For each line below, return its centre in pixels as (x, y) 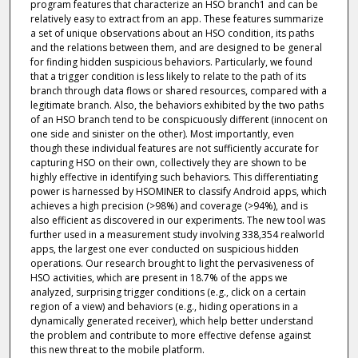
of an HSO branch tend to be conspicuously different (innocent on (179, 119)
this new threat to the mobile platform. (117, 349)
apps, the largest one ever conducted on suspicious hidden (164, 249)
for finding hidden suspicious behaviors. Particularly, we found (171, 62)
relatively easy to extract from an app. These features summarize (177, 18)
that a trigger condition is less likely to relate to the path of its (168, 76)
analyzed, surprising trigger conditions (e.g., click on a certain (168, 292)
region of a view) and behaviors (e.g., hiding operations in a (164, 306)
